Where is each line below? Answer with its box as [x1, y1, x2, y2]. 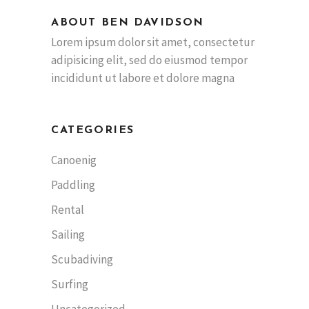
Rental [51, 202, 84, 218]
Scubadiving [51, 252, 113, 268]
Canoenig [51, 152, 97, 168]
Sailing [51, 227, 85, 243]
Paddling [51, 177, 95, 193]
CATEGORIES [51, 125, 134, 137]
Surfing [51, 277, 88, 292]
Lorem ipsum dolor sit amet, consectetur [51, 34, 255, 50]
